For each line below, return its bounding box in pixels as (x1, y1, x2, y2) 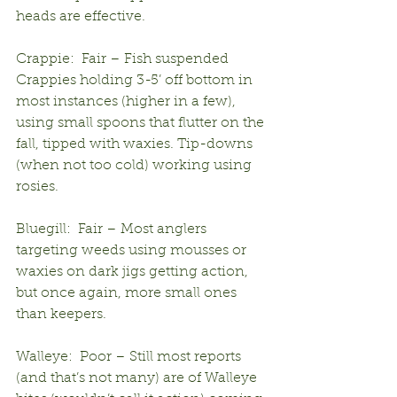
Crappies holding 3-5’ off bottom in (16, 73, 256, 88)
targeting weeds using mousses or (16, 243, 250, 258)
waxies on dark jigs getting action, (16, 264, 252, 279)
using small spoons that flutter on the (16, 115, 268, 130)
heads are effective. (16, 9, 145, 24)
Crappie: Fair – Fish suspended (16, 51, 232, 66)
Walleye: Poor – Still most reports (16, 349, 245, 364)
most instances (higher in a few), (16, 94, 239, 109)
